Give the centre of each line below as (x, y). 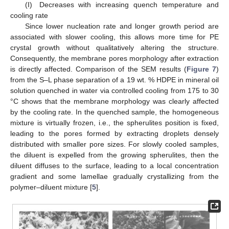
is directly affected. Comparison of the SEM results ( (98, 69)
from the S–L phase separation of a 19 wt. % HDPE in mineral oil (114, 79)
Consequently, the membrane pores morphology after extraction (114, 58)
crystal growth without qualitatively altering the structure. (114, 47)
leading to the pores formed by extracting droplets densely (114, 133)
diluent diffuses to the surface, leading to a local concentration (114, 165)
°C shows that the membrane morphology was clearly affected (114, 101)
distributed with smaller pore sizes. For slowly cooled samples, (114, 144)
